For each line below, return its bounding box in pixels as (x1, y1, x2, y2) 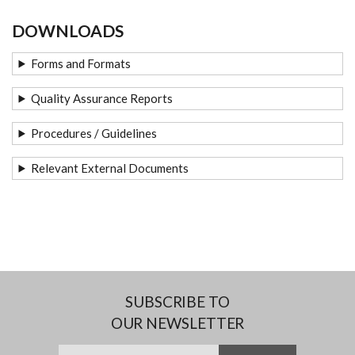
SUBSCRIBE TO (125, 292, 230, 311)
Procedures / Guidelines (31, 125, 158, 140)
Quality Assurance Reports (31, 90, 174, 105)
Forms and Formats (31, 55, 132, 71)
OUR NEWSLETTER (110, 313, 245, 332)
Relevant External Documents (31, 160, 189, 175)
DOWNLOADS (12, 20, 124, 40)
